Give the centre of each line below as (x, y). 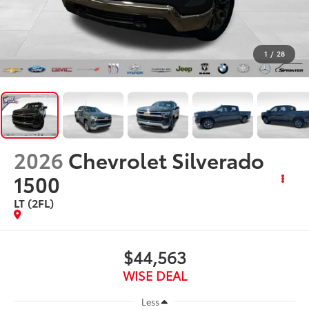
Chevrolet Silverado (167, 159)
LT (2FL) (34, 202)
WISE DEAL (154, 275)
